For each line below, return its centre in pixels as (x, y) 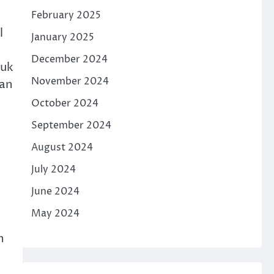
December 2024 (69, 59)
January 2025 (62, 37)
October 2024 (65, 103)
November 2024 (70, 81)
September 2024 (71, 125)
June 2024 (55, 191)
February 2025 (66, 15)
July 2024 (53, 169)
